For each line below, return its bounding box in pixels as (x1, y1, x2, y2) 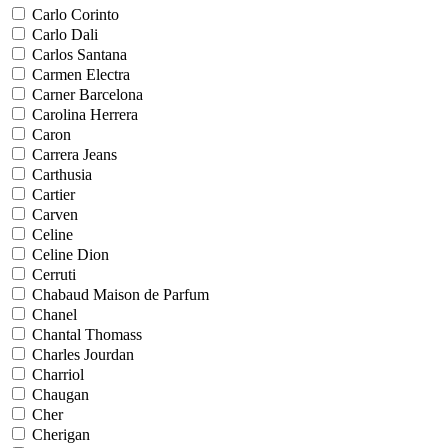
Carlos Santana (32, 46, 127, 63)
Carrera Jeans (32, 146, 117, 163)
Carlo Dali (32, 26, 98, 43)
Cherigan (32, 426, 90, 443)
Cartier (32, 186, 75, 203)
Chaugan (32, 386, 89, 403)
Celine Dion (32, 246, 109, 263)
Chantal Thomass (32, 326, 142, 343)
